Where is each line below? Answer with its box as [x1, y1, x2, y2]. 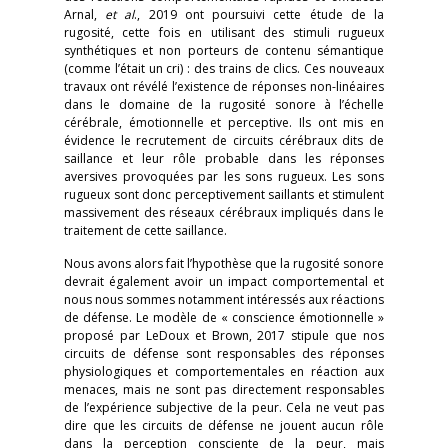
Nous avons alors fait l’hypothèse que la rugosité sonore [64, 255, 384, 272]
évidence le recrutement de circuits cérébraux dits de [64, 132, 384, 149]
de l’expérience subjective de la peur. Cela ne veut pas [64, 399, 384, 416]
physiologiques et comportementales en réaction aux [64, 363, 384, 380]
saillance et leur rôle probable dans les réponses [64, 150, 384, 167]
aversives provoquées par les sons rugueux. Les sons [64, 168, 384, 185]
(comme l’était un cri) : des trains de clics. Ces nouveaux [64, 60, 384, 77]
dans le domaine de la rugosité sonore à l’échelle [64, 96, 384, 113]
